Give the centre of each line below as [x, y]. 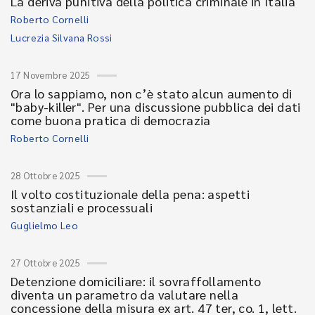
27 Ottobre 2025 [45, 263]
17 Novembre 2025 [51, 75]
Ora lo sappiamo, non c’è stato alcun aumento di [152, 93]
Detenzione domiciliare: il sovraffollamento [136, 281]
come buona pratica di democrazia [111, 120]
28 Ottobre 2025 [45, 175]
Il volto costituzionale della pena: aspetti [130, 194]
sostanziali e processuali [82, 207]
